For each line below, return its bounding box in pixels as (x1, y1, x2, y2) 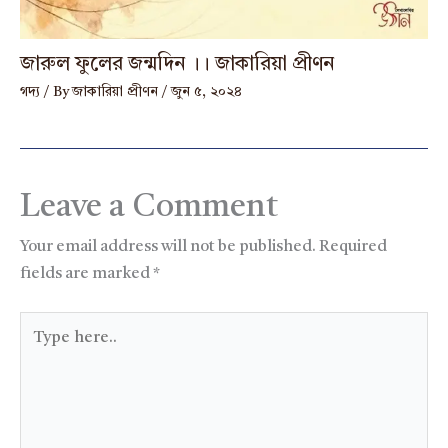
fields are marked (20, 266, 153, 283)
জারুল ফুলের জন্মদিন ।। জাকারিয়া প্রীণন (20, 54, 334, 75)
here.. (19, 343, 62, 360)
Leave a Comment (20, 191, 278, 225)
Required (319, 239, 387, 256)
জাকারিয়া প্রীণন (72, 84, 162, 99)
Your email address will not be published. (20, 239, 316, 256)
